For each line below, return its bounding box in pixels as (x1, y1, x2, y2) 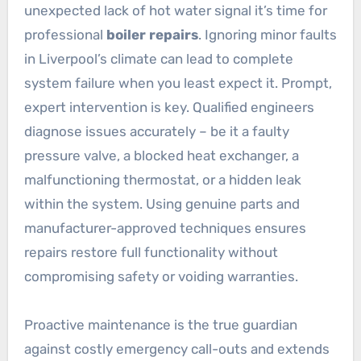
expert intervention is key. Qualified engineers (23, 98, 314, 115)
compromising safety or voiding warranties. (23, 268, 298, 284)
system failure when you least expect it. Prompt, (23, 74, 332, 91)
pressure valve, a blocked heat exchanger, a (23, 147, 299, 164)
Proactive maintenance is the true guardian (23, 316, 297, 333)
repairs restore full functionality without (23, 243, 278, 260)
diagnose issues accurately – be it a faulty (23, 122, 289, 139)
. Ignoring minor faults (197, 26, 337, 43)
